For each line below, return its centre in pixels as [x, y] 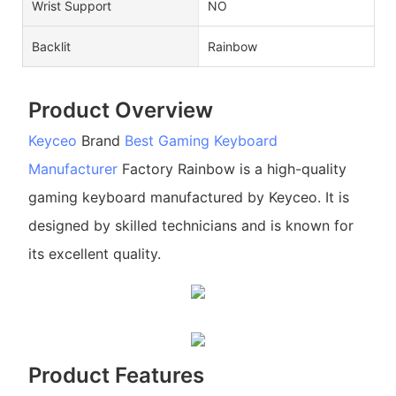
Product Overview [120, 110]
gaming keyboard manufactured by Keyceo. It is [188, 198]
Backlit [51, 46]
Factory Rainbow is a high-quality [232, 169]
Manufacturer [72, 169]
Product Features [116, 375]
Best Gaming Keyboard [201, 141]
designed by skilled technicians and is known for [190, 226]
